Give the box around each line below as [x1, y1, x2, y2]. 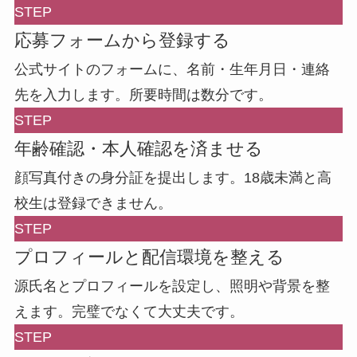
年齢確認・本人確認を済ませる [14, 139, 263, 159]
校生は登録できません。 [14, 195, 172, 212]
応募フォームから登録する [14, 30, 230, 51]
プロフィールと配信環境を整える [14, 247, 284, 268]
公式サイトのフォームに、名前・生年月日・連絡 [14, 61, 330, 78]
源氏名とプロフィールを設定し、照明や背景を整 [14, 278, 330, 295]
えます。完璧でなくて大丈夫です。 [14, 304, 244, 320]
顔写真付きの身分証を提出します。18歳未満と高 [14, 170, 331, 186]
